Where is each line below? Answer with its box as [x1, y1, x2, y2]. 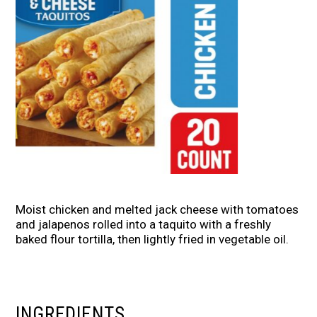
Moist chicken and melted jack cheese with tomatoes [16, 202, 299, 217]
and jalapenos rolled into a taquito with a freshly [16, 217, 272, 232]
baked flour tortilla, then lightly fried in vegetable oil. [16, 232, 289, 247]
